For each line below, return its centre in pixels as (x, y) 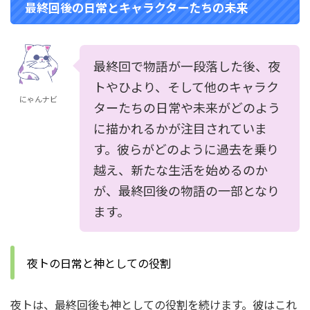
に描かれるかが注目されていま (180, 128)
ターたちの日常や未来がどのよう (187, 107)
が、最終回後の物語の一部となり (186, 190)
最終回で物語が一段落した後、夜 (187, 66)
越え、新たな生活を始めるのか (181, 170)
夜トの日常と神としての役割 (98, 263)
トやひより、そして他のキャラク (186, 86)
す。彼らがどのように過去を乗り (186, 149)
